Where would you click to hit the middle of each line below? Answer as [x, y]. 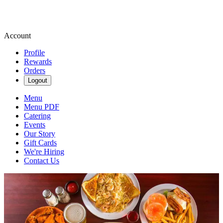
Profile [34, 53]
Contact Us [42, 161]
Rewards [38, 61]
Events [35, 125]
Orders [35, 70]
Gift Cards [40, 143]
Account [17, 36]
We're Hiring [44, 152]
